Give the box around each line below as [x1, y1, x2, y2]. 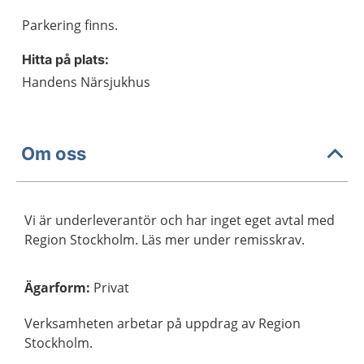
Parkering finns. [22, 16, 118, 34]
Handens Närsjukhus [22, 73, 150, 91]
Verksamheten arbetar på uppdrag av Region [24, 314, 301, 332]
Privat [93, 279, 129, 297]
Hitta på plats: [22, 51, 109, 67]
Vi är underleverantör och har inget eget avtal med [24, 211, 335, 229]
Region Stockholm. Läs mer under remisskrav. [24, 231, 305, 249]
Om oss [21, 142, 86, 164]
